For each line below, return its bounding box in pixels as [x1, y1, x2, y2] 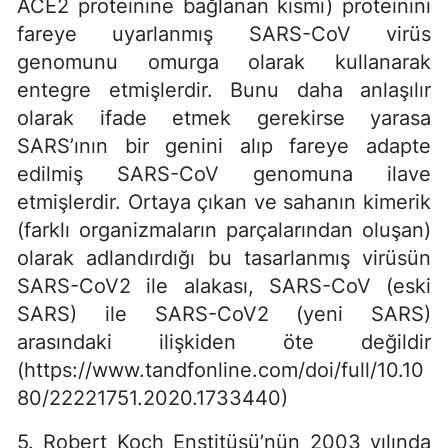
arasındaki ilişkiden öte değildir [17, 329, 431, 354]
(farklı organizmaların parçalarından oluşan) [17, 217, 431, 242]
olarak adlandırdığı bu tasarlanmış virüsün [17, 245, 431, 270]
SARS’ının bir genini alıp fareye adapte [17, 133, 431, 158]
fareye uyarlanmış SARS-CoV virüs [17, 21, 431, 46]
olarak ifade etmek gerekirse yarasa [17, 105, 431, 130]
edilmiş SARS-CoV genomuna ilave [17, 161, 431, 186]
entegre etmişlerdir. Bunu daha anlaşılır [17, 77, 431, 102]
